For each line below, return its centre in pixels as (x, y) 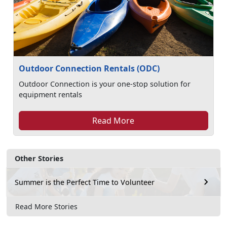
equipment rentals (51, 94)
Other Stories (39, 158)
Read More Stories (46, 206)
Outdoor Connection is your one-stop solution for (105, 84)
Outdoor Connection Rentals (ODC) (89, 68)
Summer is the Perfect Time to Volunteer (85, 182)
